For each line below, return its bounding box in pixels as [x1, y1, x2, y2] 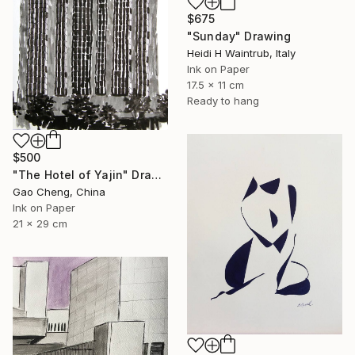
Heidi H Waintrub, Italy [187, 46, 296, 59]
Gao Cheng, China [13, 185, 105, 198]
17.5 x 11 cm [187, 78, 244, 91]
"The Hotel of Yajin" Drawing [151, 167, 162, 181]
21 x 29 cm [13, 216, 67, 230]
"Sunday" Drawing [187, 29, 292, 43]
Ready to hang [187, 94, 259, 107]
